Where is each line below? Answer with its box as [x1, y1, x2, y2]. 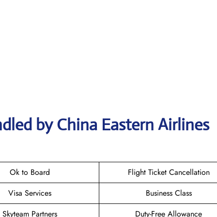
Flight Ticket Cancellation [127, 166, 210, 178]
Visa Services [8, 187, 51, 199]
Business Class [145, 187, 192, 199]
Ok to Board [10, 166, 50, 178]
